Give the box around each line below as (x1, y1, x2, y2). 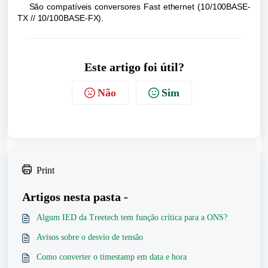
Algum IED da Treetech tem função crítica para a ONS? (36, 213, 227, 222)
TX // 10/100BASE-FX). (17, 13, 104, 23)
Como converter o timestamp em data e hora (36, 252, 187, 261)
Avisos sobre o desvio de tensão (36, 233, 143, 242)
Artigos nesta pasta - (22, 190, 128, 203)
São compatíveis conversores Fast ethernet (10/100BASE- (17, 2, 251, 11)
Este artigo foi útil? (84, 60, 184, 74)
